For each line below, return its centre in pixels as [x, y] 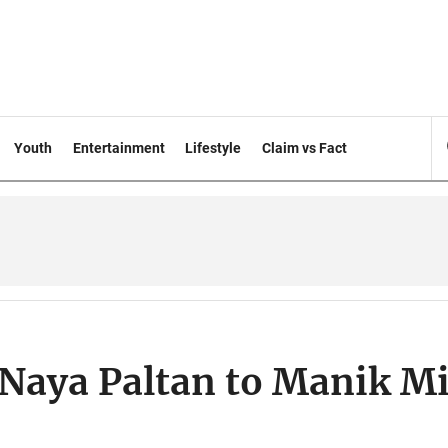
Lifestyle [213, 148]
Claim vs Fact [305, 148]
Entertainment [118, 148]
